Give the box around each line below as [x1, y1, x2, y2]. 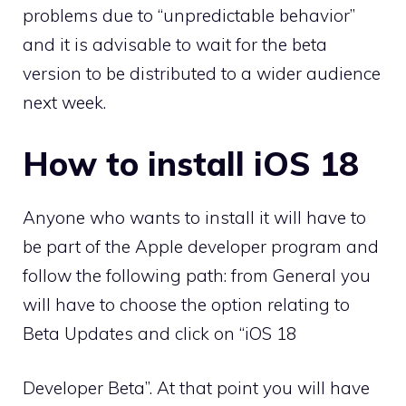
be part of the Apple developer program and [23, 235, 379, 257]
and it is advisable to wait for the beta [23, 34, 327, 55]
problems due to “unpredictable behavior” [23, 5, 355, 26]
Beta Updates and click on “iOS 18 [23, 322, 296, 344]
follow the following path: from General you [23, 264, 371, 286]
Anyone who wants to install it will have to [23, 206, 366, 228]
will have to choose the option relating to [23, 293, 350, 315]
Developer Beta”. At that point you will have [23, 377, 370, 399]
